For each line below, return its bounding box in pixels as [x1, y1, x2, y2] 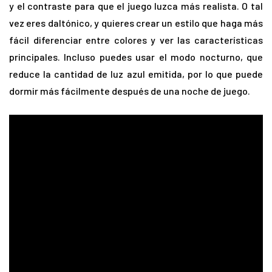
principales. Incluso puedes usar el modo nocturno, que [9, 50, 263, 63]
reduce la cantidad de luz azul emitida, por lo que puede [9, 67, 263, 80]
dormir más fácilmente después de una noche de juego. [9, 84, 250, 97]
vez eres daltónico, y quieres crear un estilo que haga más [9, 16, 263, 29]
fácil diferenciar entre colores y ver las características [9, 33, 263, 46]
